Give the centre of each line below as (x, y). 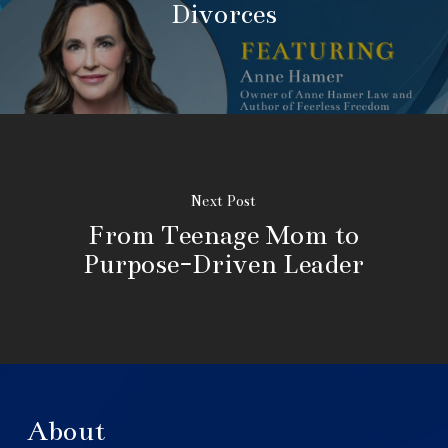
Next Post (224, 200)
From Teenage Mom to (224, 234)
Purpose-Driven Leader (224, 263)
